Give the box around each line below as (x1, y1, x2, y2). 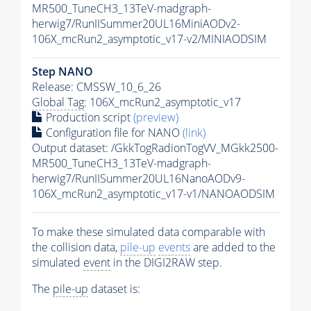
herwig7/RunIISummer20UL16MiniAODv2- (32, 15, 240, 31)
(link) (183, 124, 205, 140)
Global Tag (32, 94, 84, 110)
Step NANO (32, 63, 93, 79)
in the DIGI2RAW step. (110, 254, 222, 270)
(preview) (133, 109, 178, 125)
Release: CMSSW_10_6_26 (32, 78, 161, 94)
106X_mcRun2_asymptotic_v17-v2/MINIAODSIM (32, 31, 267, 47)
